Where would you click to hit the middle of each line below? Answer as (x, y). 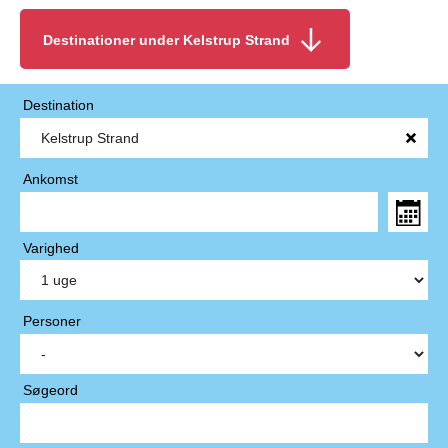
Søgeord (50, 390)
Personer (51, 321)
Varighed (50, 247)
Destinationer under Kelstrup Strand (166, 40)
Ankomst (50, 178)
